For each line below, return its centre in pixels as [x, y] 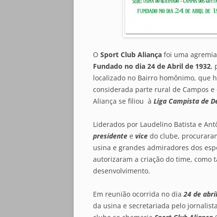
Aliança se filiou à [123, 101]
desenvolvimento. [122, 171]
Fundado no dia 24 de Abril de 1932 [152, 66]
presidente [110, 136]
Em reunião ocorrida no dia [138, 194]
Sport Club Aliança [131, 54]
